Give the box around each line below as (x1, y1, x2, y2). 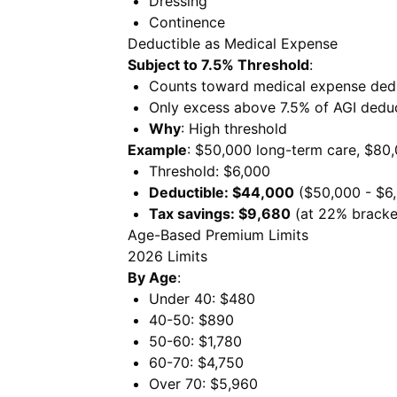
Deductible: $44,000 (149, 183, 294, 201)
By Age (128, 269, 177, 286)
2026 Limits (128, 247, 207, 265)
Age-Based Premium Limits (128, 226, 308, 244)
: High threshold (181, 120, 287, 137)
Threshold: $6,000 (149, 162, 270, 180)
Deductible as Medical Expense (128, 35, 338, 52)
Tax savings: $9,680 (149, 205, 291, 222)
